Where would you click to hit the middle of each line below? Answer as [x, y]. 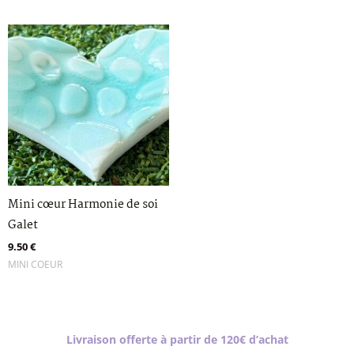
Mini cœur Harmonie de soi [83, 205]
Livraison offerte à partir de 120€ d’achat [177, 340]
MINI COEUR [35, 264]
